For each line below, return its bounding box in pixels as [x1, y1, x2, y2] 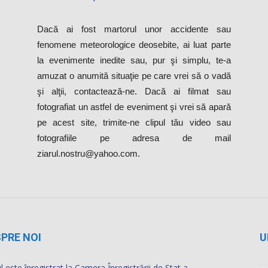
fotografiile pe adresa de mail [37, 133, 231, 143]
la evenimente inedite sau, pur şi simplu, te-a [37, 55, 231, 65]
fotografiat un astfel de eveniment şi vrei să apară [37, 102, 231, 112]
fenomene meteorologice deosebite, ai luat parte [37, 39, 231, 50]
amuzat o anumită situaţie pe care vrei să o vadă [37, 71, 231, 81]
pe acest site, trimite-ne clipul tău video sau [37, 117, 231, 127]
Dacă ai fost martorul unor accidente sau [37, 24, 231, 34]
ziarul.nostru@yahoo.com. [37, 148, 140, 159]
